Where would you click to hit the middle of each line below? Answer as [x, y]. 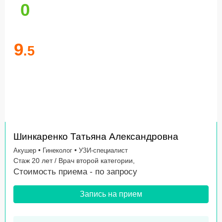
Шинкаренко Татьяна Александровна [96, 137]
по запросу [116, 172]
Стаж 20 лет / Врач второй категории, [74, 161]
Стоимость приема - [54, 172]
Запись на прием [111, 194]
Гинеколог [57, 151]
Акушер [25, 151]
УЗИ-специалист [103, 151]
